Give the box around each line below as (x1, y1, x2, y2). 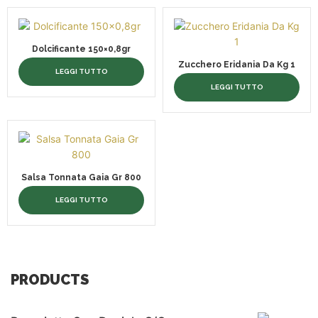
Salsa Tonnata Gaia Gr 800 (21, 172, 141, 182)
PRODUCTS (11, 270, 89, 288)
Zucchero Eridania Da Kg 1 (178, 59, 295, 70)
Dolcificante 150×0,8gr (32, 43, 131, 54)
